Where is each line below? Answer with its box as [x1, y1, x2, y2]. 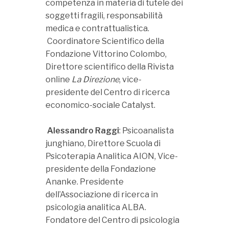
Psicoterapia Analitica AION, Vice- [45, 151, 178, 161]
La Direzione [72, 75, 119, 84]
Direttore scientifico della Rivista [45, 62, 174, 72]
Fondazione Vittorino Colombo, [45, 49, 167, 59]
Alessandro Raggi [47, 126, 119, 135]
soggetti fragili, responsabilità [45, 11, 163, 20]
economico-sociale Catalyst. [45, 100, 155, 110]
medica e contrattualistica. [45, 24, 149, 33]
